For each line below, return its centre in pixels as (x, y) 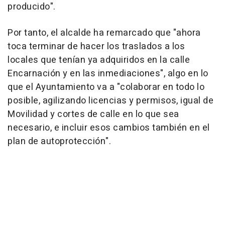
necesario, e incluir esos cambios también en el (109, 128)
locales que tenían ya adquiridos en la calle (99, 60)
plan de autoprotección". (59, 142)
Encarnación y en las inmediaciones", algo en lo (108, 74)
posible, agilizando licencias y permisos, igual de (110, 101)
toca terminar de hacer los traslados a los (96, 47)
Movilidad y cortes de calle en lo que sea (93, 115)
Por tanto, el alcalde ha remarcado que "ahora (104, 33)
